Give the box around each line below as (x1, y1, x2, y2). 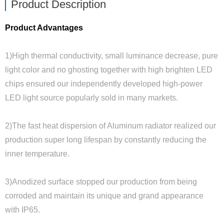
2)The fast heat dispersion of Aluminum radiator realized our (5, 121, 216, 130)
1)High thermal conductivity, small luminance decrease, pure (5, 51, 218, 60)
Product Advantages (5, 23, 83, 32)
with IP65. (5, 205, 40, 214)
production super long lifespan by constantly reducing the (5, 135, 206, 144)
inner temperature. (5, 149, 69, 158)
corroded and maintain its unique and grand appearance (5, 191, 203, 200)
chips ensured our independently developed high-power (5, 79, 202, 88)
